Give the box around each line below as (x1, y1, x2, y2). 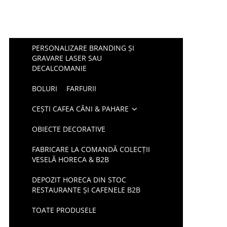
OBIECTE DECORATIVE (32, 124, 106, 134)
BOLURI (32, 84, 58, 93)
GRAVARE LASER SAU (32, 53, 102, 63)
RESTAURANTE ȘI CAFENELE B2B (32, 185, 141, 195)
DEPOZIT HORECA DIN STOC (32, 175, 127, 184)
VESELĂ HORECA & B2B (32, 155, 109, 164)
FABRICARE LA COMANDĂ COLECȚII (32, 144, 150, 154)
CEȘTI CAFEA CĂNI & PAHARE (32, 104, 129, 113)
